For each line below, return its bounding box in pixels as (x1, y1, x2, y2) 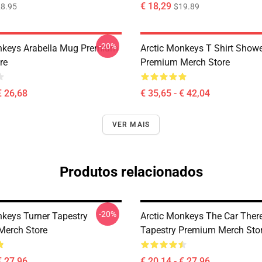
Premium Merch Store (140, 57, 230, 68)
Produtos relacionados (59, 164, 203, 180)
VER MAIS (112, 120, 150, 129)
